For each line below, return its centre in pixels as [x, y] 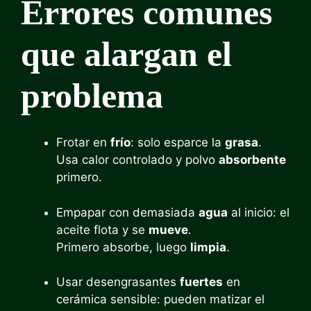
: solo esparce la [178, 142]
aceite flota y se [102, 229]
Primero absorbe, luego [123, 247]
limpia [208, 247]
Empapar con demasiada [127, 212]
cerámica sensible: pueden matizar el [160, 299]
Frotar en [83, 142]
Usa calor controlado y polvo [137, 160]
